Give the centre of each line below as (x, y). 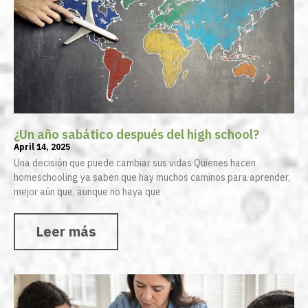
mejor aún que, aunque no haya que (87, 192)
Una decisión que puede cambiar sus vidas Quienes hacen (135, 163)
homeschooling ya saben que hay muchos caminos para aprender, (152, 178)
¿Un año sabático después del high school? (136, 135)
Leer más (66, 232)
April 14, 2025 (42, 147)
